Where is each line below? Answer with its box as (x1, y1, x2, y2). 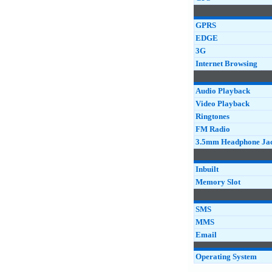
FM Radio (195, 124, 230, 134)
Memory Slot (195, 177, 240, 186)
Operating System (195, 252, 257, 261)
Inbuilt (195, 165, 219, 174)
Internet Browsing (195, 59, 257, 68)
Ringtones (195, 112, 229, 121)
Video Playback (195, 99, 250, 108)
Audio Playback (195, 86, 250, 95)
